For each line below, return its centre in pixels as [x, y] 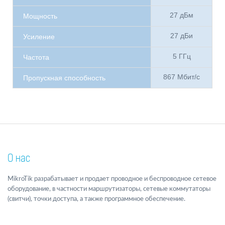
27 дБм [182, 15]
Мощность [40, 16]
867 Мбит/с [182, 77]
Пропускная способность [64, 78]
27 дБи [182, 36]
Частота [36, 58]
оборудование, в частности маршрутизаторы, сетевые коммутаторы [109, 189]
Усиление [39, 37]
